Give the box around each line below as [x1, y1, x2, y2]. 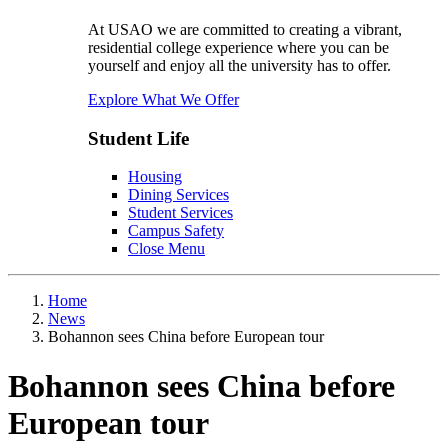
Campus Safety [128, 222, 224, 240]
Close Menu [128, 240, 205, 258]
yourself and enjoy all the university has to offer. [88, 56, 395, 74]
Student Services [128, 204, 233, 222]
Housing [128, 168, 182, 186]
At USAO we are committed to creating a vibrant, [88, 20, 402, 38]
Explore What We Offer [88, 90, 239, 108]
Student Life [88, 127, 189, 149]
